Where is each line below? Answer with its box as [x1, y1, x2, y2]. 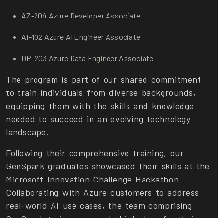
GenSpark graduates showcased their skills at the [6, 161, 210, 172]
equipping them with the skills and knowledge [6, 100, 194, 111]
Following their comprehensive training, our [6, 147, 184, 159]
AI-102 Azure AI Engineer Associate [21, 32, 141, 42]
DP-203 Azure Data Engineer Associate [21, 54, 154, 63]
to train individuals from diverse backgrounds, [6, 87, 196, 98]
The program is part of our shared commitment [6, 74, 201, 85]
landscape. [6, 127, 49, 138]
